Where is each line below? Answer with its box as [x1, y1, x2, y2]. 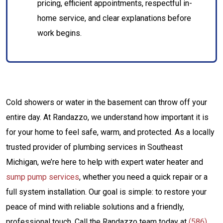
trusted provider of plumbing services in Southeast [6, 142, 183, 152]
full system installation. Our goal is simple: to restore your [6, 187, 207, 197]
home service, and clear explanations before [37, 13, 191, 23]
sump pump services [6, 172, 79, 182]
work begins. [37, 28, 82, 38]
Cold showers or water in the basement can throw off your [6, 98, 207, 107]
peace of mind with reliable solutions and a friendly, [6, 202, 184, 212]
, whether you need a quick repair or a [79, 172, 208, 182]
